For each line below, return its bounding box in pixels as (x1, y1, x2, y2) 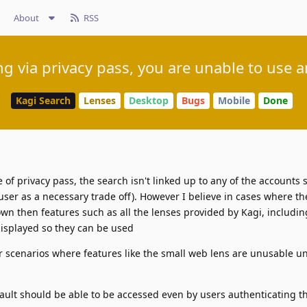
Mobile (218, 94, 250, 108)
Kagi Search (16, 94, 71, 108)
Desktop (129, 94, 169, 108)
